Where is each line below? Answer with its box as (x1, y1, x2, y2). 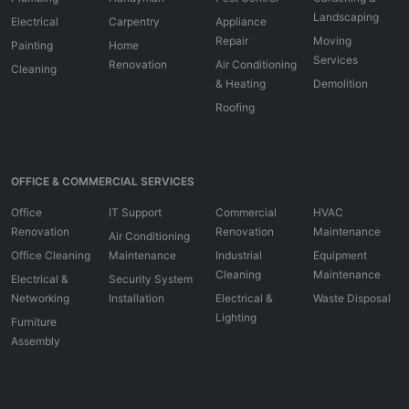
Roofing (215, 100, 255, 115)
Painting (11, 38, 53, 53)
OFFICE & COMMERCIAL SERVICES (11, 174, 194, 189)
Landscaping (313, 10, 380, 25)
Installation (109, 291, 165, 306)
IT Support (109, 205, 163, 220)
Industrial (215, 248, 262, 263)
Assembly (11, 334, 60, 349)
